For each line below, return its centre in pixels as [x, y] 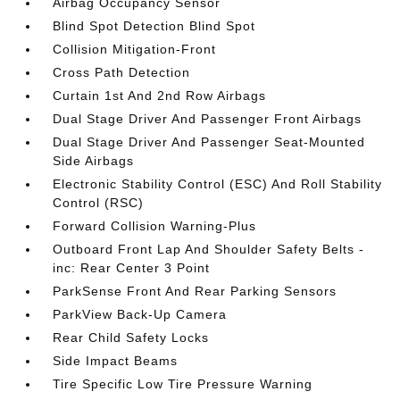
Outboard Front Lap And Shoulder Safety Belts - [209, 249]
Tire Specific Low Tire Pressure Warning [183, 384]
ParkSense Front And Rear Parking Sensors [195, 291]
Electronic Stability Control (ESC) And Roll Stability [218, 184]
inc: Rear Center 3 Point [132, 268]
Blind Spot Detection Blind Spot [154, 26]
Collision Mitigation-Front [135, 49]
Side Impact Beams [116, 361]
